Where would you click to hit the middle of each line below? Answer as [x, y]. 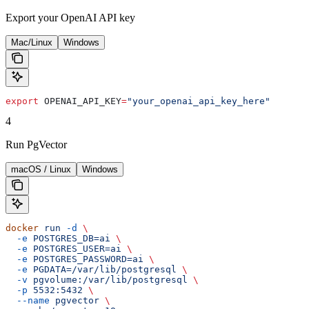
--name [28, 300]
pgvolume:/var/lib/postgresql [108, 279]
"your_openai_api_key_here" [199, 101]
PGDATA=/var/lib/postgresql [102, 269]
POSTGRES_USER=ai [74, 248]
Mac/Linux [32, 42]
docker [22, 228]
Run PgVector [36, 144]
